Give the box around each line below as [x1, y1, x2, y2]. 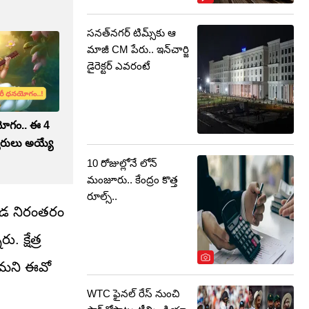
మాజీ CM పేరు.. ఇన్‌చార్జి [87, 43, 189, 55]
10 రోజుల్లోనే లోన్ [87, 157, 157, 169]
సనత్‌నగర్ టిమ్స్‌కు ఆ [87, 27, 176, 39]
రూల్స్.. [87, 190, 117, 202]
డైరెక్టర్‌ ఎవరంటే [87, 60, 150, 72]
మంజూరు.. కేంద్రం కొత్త [87, 174, 178, 186]
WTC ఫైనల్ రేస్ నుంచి [87, 288, 179, 299]
